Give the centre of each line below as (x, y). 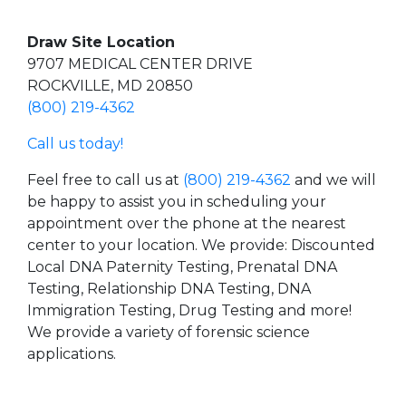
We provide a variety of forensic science (169, 332)
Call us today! (75, 144)
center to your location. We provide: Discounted (201, 245)
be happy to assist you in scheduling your (177, 202)
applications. (72, 354)
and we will (333, 180)
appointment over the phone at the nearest (187, 223)
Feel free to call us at (105, 180)
